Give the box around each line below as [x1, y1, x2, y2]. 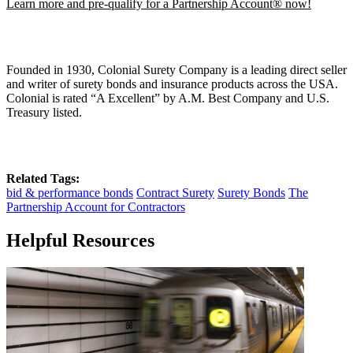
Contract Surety [136, 185, 214, 199]
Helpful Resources [6, 229, 154, 251]
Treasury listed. [6, 105, 82, 119]
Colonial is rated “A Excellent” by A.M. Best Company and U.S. [6, 91, 329, 105]
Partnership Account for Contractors [6, 199, 185, 214]
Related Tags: [6, 171, 80, 185]
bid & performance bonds [6, 185, 133, 199]
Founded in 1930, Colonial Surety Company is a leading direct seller [6, 62, 347, 76]
